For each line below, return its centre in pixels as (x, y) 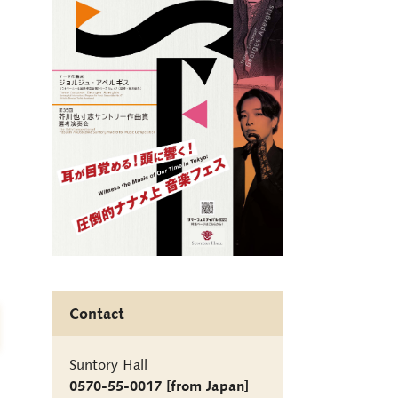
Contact (97, 313)
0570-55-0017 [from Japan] (159, 385)
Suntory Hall (108, 364)
